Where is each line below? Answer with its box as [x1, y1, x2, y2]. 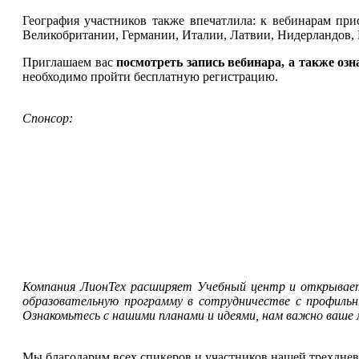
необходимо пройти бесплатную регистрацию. [22, 69, 278, 83]
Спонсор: [22, 111, 73, 125]
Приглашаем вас [22, 54, 117, 69]
